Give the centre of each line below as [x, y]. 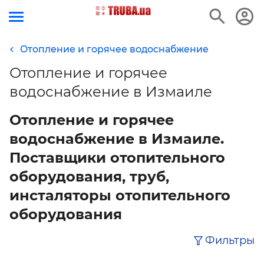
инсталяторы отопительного [120, 195]
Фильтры [230, 241]
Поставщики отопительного [117, 158]
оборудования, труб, [89, 176]
